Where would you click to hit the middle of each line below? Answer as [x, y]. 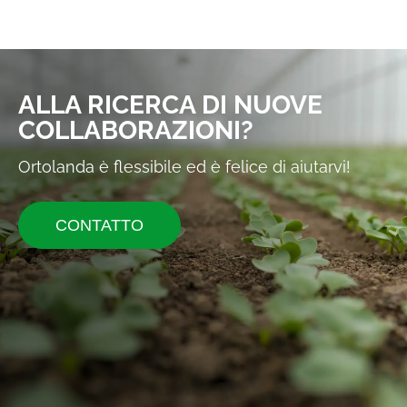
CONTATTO [99, 226]
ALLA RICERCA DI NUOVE [170, 105]
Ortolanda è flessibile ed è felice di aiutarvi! [184, 167]
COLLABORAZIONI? [136, 131]
